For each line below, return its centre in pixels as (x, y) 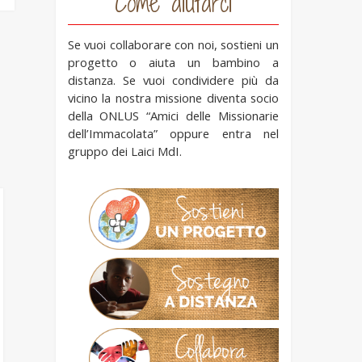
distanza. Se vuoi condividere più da (173, 80)
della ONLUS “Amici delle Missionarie (173, 115)
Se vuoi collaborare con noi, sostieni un (173, 44)
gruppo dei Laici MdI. (124, 151)
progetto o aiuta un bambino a (173, 62)
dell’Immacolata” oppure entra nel (173, 133)
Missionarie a (93, 297)
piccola (93, 342)
